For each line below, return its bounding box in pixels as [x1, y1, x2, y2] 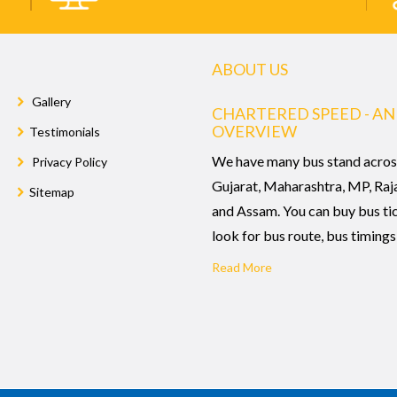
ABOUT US [212, 58, 288, 79]
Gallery [29, 93, 72, 109]
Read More [212, 259, 272, 275]
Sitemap [29, 183, 75, 199]
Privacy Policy [29, 153, 108, 169]
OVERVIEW [212, 121, 297, 141]
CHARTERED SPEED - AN [212, 103, 395, 123]
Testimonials [29, 123, 101, 139]
